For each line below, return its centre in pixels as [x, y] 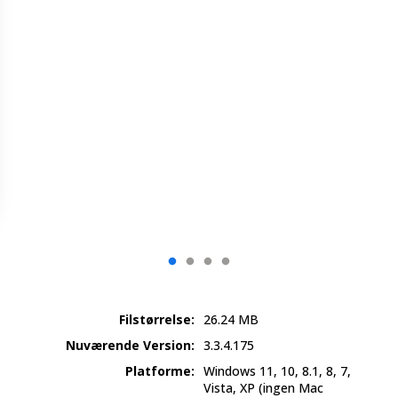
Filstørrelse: [157, 320]
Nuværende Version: [130, 346]
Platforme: [160, 371]
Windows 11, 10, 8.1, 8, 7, [277, 371]
